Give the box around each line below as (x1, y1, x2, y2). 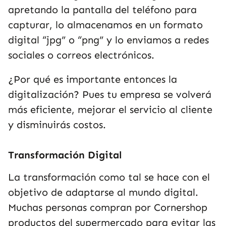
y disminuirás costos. (8, 119, 109, 131)
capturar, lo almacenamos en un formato (8, 19, 203, 31)
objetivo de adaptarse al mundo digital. (8, 186, 198, 198)
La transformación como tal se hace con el (8, 171, 210, 183)
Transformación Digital (8, 149, 122, 161)
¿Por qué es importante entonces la (8, 73, 177, 85)
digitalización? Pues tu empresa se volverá (8, 88, 211, 100)
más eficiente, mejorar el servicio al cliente (8, 103, 212, 116)
